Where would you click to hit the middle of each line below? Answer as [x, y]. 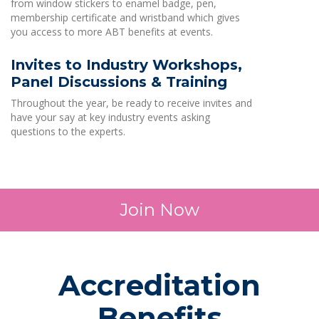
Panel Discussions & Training [119, 82]
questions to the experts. [68, 131]
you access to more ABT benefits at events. [112, 32]
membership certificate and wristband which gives [125, 17]
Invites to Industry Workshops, [126, 65]
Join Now [159, 210]
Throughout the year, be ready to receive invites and [131, 103]
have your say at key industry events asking [110, 117]
